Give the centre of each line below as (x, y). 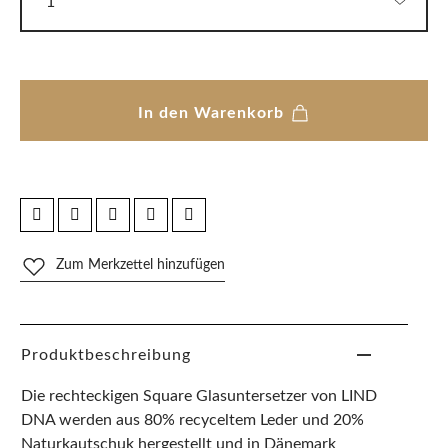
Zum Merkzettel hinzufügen (140, 264)
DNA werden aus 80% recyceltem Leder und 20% (192, 419)
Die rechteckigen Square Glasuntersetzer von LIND (199, 395)
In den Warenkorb (213, 112)
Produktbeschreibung (106, 354)
